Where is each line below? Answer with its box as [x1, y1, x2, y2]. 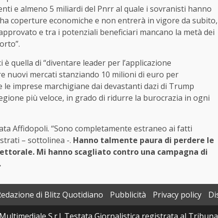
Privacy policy [153, 189, 201, 200]
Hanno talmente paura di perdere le [73, 135, 214, 146]
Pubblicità [110, 189, 146, 200]
